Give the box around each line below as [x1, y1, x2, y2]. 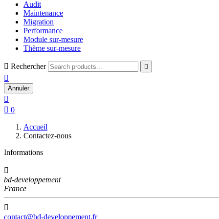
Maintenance [23, 9, 63, 17]
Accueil [23, 123, 47, 131]
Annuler [8, 85, 29, 92]
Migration [23, 18, 54, 26]
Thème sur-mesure [23, 44, 81, 52]
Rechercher [11, 62, 46, 70]
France [4, 184, 26, 193]
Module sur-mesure [23, 35, 83, 44]
